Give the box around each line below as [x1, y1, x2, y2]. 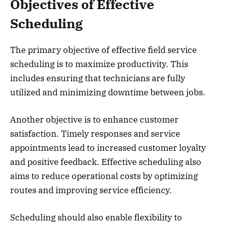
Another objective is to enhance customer [10, 114, 179, 125]
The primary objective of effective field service [10, 44, 197, 55]
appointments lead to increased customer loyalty [10, 142, 206, 153]
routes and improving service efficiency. [10, 184, 172, 196]
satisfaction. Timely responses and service [10, 128, 180, 139]
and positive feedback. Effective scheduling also [10, 156, 201, 167]
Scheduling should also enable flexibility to [10, 212, 182, 223]
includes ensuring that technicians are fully [10, 72, 185, 84]
